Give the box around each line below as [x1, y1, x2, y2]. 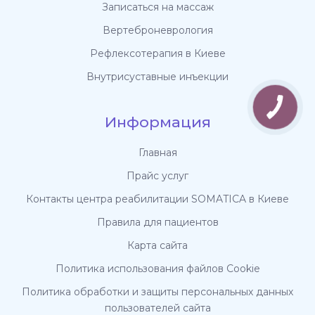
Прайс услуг [127, 169, 188, 183]
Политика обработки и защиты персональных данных [22, 285, 293, 299]
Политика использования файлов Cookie [55, 262, 260, 276]
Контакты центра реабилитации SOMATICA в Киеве [26, 193, 289, 206]
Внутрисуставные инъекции [86, 70, 229, 84]
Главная [138, 146, 177, 160]
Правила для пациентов [96, 216, 219, 229]
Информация [104, 113, 211, 131]
